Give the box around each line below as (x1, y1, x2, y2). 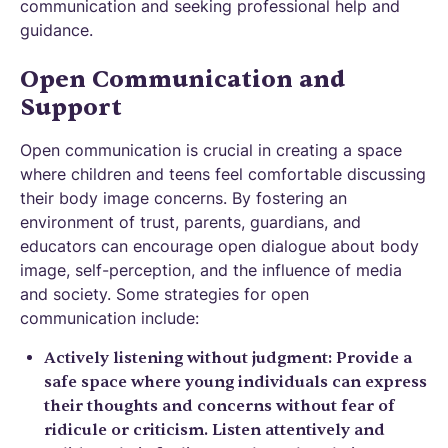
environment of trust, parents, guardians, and (20, 212, 361, 232)
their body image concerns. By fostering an (20, 188, 347, 208)
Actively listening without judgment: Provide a (44, 348, 412, 368)
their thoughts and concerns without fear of (44, 396, 395, 416)
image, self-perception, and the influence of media (20, 260, 402, 280)
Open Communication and (20, 64, 345, 95)
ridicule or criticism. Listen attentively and (44, 420, 385, 440)
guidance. (20, 20, 93, 40)
